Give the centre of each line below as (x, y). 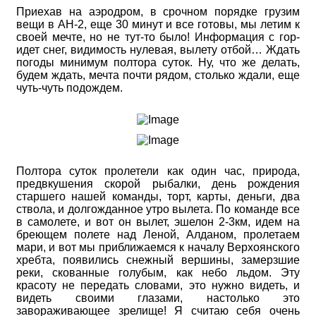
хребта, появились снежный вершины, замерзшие (158, 260)
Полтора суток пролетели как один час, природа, (158, 171)
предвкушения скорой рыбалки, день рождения (158, 183)
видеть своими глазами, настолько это (158, 298)
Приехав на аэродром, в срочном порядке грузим (158, 12)
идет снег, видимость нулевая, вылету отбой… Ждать (158, 50)
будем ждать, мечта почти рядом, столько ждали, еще (158, 75)
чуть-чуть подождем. (69, 88)
